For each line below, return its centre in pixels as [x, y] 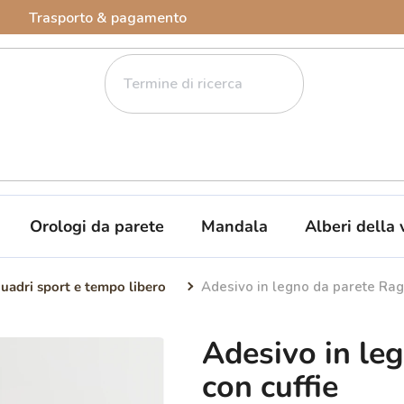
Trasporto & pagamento [108, 18]
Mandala [234, 226]
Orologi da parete [97, 226]
